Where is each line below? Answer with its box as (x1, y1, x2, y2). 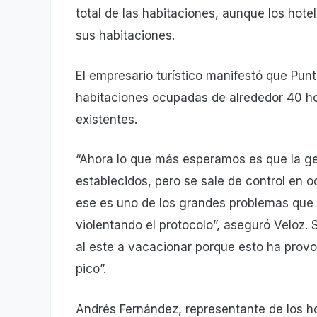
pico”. (76, 262, 106, 277)
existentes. (76, 112, 137, 127)
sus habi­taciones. (76, 28, 175, 43)
